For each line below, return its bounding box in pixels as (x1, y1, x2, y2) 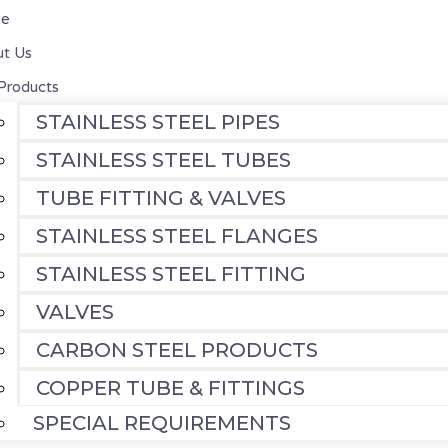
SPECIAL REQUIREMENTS (32, 411, 291, 435)
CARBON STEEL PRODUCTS (35, 338, 318, 362)
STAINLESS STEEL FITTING (35, 262, 306, 286)
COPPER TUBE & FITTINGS (35, 376, 305, 400)
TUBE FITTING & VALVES (35, 186, 286, 210)
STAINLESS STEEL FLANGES (35, 224, 318, 248)
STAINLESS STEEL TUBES (35, 148, 291, 172)
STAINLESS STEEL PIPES (35, 110, 280, 134)
